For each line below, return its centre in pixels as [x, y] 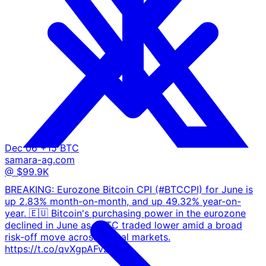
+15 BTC [60, 148]
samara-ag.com [40, 160]
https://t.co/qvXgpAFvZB [60, 248]
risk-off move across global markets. [88, 237]
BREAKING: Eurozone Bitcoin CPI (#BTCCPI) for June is [129, 189]
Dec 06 [21, 148]
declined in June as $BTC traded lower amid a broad [123, 225]
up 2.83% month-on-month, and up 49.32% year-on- [123, 201]
